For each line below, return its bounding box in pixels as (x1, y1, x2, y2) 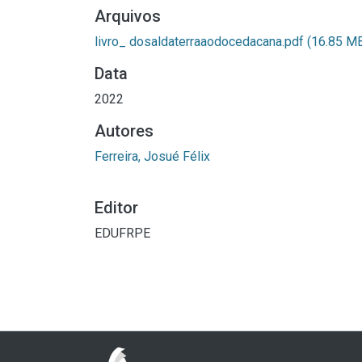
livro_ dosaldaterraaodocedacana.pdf (95, 34, 307, 50)
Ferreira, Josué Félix (95, 149, 210, 165)
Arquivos (95, 6, 161, 27)
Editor (95, 198, 138, 218)
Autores (95, 121, 154, 141)
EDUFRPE (95, 225, 150, 242)
